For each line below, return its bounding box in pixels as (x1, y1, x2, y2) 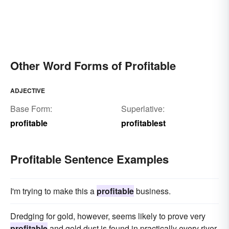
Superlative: (121, 103, 165, 115)
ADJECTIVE (10, 86, 45, 96)
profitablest (121, 117, 166, 129)
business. (134, 185, 171, 197)
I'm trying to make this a (10, 185, 97, 197)
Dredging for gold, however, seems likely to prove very (10, 210, 205, 222)
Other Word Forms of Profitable (10, 57, 176, 74)
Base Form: (10, 103, 52, 115)
